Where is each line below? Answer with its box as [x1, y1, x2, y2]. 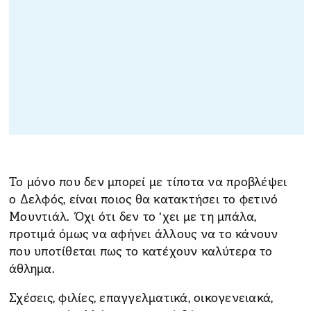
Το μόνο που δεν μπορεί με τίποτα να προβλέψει [9, 175, 287, 190]
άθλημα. [9, 262, 55, 277]
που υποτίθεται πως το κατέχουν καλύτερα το [9, 244, 273, 260]
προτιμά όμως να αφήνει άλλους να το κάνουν [9, 227, 278, 242]
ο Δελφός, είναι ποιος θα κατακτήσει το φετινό [9, 192, 278, 208]
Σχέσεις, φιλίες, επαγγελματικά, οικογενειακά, [9, 291, 274, 306]
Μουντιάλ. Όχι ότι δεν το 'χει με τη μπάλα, [9, 210, 257, 225]
